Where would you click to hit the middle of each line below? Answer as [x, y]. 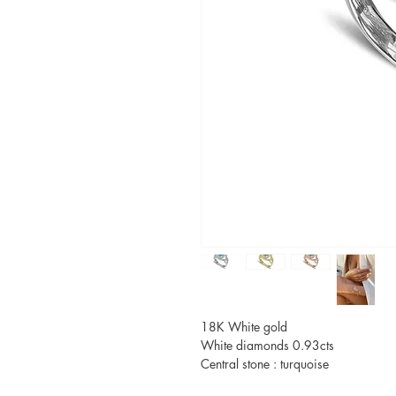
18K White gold [244, 327]
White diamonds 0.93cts [267, 345]
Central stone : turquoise [267, 364]
